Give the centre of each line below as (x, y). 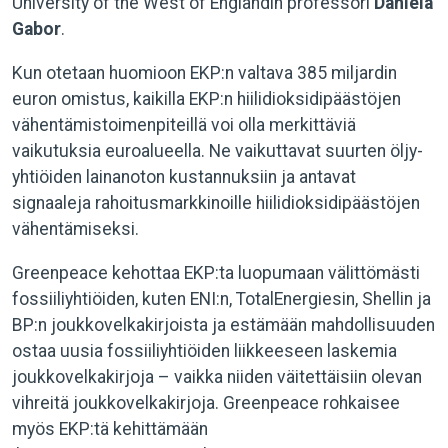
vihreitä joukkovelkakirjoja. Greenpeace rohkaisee (206, 403)
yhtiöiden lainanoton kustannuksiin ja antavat (184, 177)
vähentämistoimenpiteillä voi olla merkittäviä (184, 125)
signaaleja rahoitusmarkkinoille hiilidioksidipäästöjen (216, 203)
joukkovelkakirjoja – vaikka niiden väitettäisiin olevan (217, 377)
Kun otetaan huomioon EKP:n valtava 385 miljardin (204, 73)
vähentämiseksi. (75, 229)
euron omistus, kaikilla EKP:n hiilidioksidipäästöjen (206, 99)
